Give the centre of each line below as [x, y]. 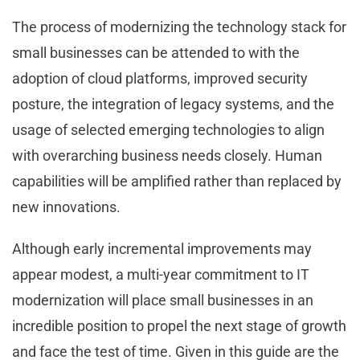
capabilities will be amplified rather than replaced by [177, 182]
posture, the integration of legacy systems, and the [173, 104]
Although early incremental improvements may [162, 249]
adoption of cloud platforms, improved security [160, 79]
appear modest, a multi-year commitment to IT [161, 275]
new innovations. [68, 207]
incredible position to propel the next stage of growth [179, 326]
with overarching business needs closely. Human [167, 156]
